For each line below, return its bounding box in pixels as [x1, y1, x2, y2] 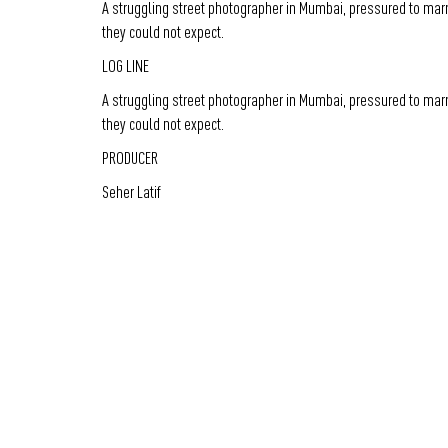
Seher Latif [102, 181, 162, 203]
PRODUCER [102, 147, 159, 169]
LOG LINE [102, 54, 150, 76]
